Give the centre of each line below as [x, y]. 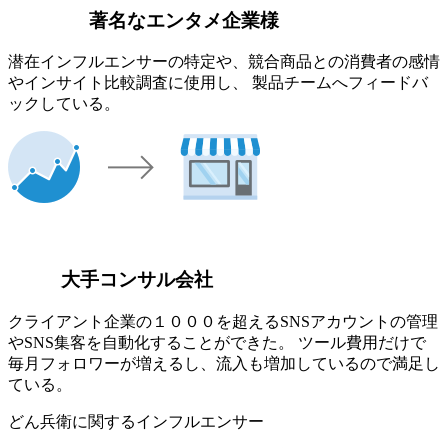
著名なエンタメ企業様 [184, 20]
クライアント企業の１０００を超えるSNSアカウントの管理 [223, 321]
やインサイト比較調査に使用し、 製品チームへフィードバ [218, 83]
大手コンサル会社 [137, 279]
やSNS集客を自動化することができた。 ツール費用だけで [217, 342]
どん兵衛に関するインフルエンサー [136, 421]
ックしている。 [64, 104]
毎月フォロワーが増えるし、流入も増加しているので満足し [224, 363]
